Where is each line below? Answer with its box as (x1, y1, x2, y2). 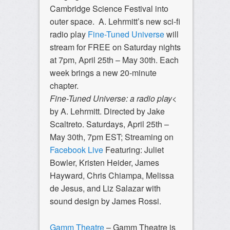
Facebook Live (49, 144, 105, 156)
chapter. (49, 80, 79, 92)
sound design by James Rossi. (49, 195, 161, 207)
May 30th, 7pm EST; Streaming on (49, 131, 174, 143)
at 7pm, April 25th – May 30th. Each (49, 54, 179, 66)
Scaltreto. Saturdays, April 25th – (49, 118, 169, 130)
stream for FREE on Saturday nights (49, 41, 181, 53)
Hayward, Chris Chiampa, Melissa (49, 169, 174, 182)
